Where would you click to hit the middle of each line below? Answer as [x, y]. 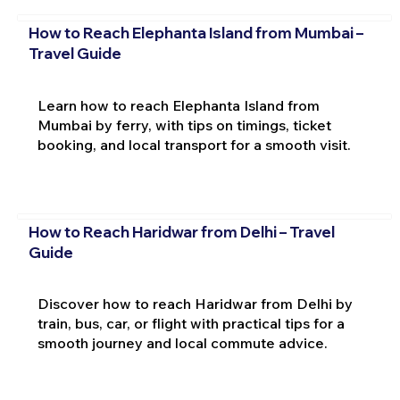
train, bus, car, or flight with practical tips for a [191, 324]
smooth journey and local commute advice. [182, 343]
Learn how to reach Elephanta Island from [178, 106]
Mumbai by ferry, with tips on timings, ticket [184, 125]
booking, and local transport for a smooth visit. [194, 145]
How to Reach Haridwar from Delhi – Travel [181, 231]
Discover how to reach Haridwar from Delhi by [195, 304]
